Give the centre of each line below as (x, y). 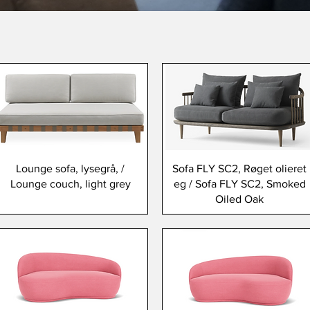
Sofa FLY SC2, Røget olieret (240, 169)
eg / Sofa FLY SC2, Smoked (239, 184)
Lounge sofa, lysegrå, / (71, 169)
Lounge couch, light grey (70, 184)
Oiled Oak (240, 199)
